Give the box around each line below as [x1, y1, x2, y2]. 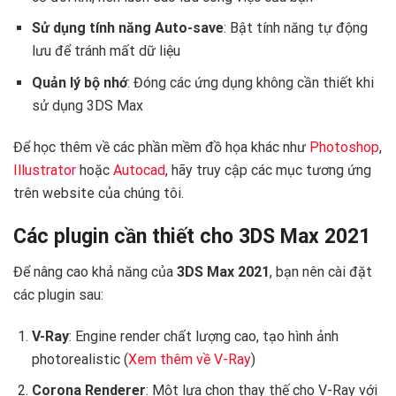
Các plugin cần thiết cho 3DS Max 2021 [13, 225, 370, 249]
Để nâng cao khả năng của [13, 263, 177, 280]
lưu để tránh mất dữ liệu [31, 42, 180, 60]
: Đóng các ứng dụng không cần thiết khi [126, 73, 374, 91]
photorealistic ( [31, 350, 128, 368]
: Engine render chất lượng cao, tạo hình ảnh [68, 327, 339, 345]
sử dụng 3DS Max [31, 96, 143, 114]
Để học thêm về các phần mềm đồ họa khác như [13, 138, 309, 156]
